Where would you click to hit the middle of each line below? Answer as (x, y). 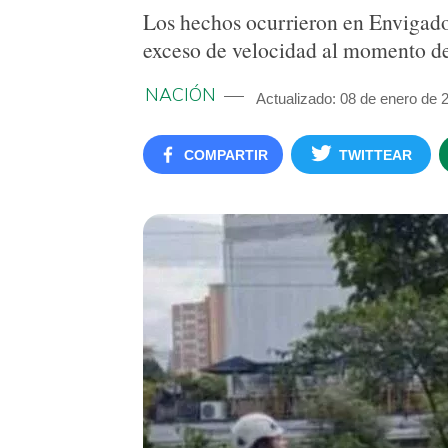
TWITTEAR (375, 155)
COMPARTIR (225, 155)
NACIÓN (180, 95)
